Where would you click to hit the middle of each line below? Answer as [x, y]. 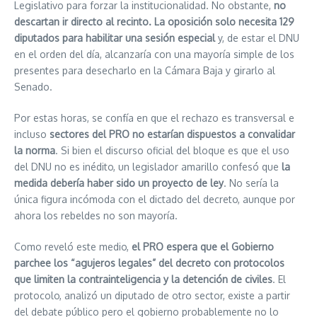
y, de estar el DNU [259, 38]
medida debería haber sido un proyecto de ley [119, 183]
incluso [32, 134]
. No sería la [251, 183]
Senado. [33, 86]
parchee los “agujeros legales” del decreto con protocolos [149, 263]
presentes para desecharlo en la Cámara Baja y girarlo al [145, 70]
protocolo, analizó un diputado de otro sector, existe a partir [152, 295]
